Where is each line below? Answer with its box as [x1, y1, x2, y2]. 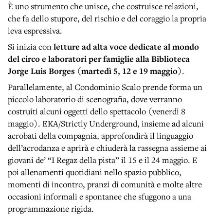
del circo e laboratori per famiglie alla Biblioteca [8, 53, 190, 65]
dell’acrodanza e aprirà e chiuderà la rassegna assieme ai [8, 142, 207, 154]
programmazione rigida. [8, 203, 94, 215]
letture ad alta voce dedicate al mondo [54, 41, 199, 53]
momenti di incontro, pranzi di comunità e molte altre [8, 179, 202, 190]
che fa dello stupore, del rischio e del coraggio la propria [8, 13, 206, 24]
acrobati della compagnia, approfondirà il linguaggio [8, 130, 193, 142]
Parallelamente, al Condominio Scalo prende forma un [8, 81, 202, 93]
